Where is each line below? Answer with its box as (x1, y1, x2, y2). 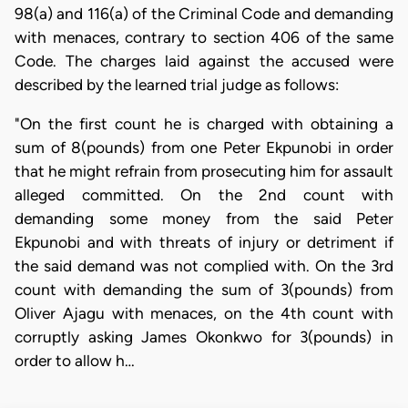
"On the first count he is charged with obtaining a (15, 115, 393, 133)
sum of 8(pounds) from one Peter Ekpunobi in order (15, 138, 393, 157)
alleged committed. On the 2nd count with (15, 186, 393, 204)
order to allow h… (15, 352, 135, 370)
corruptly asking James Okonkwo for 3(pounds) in (15, 328, 393, 346)
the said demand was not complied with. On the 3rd (15, 257, 393, 275)
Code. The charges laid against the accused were (15, 51, 393, 70)
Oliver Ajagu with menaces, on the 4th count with (15, 304, 393, 322)
